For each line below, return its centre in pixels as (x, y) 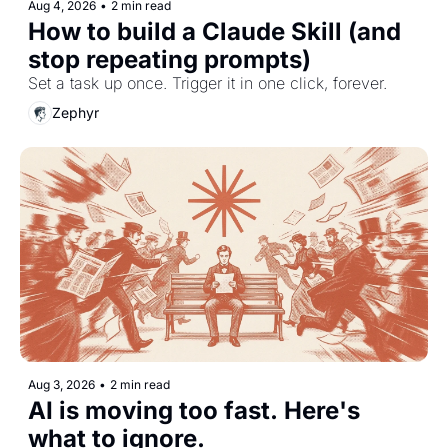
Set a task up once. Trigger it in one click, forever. (207, 82)
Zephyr (75, 113)
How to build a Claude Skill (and (214, 31)
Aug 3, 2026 (61, 385)
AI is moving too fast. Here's (194, 411)
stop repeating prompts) (169, 59)
